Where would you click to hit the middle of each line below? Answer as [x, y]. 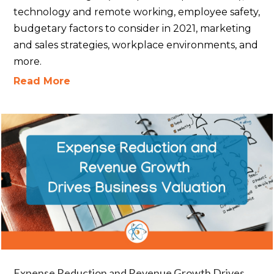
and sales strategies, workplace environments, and [136, 45]
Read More [42, 81]
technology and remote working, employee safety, [137, 12]
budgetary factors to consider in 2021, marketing [133, 29]
